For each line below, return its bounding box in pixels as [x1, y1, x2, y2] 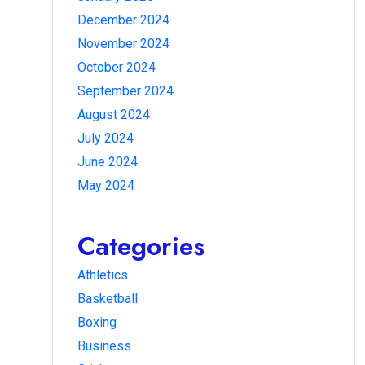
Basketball [77, 290, 138, 306]
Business [77, 337, 131, 354]
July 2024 [77, 130, 134, 146]
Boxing [77, 314, 117, 330]
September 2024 [77, 82, 174, 99]
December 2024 [77, 11, 169, 28]
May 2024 [77, 177, 134, 193]
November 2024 [77, 35, 169, 51]
